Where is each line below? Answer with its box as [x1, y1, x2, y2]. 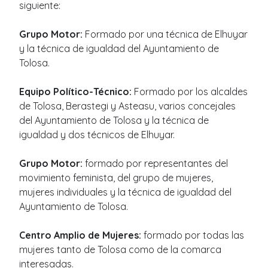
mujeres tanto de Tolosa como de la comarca [19, 243, 221, 255]
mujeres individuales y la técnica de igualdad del [19, 185, 232, 198]
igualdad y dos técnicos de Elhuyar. [19, 128, 175, 141]
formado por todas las [144, 229, 244, 241]
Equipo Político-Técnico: [19, 85, 134, 98]
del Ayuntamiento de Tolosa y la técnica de [19, 114, 209, 126]
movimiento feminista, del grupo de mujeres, [19, 171, 213, 184]
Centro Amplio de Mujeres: [19, 229, 144, 241]
